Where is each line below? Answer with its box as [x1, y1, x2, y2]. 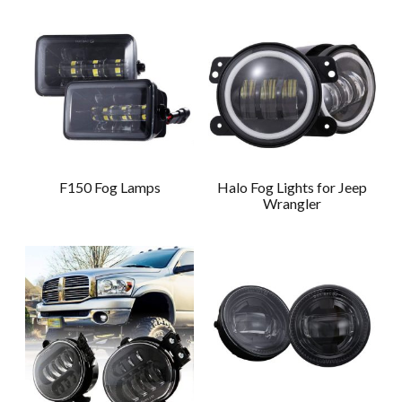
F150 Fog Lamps [58, 179, 161, 197]
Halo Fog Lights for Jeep [217, 179, 368, 197]
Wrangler [263, 195, 322, 213]
